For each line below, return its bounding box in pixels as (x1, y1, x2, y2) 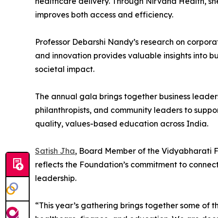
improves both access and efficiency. (35, 10, 173, 20)
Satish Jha (35, 146, 75, 156)
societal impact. (35, 64, 94, 74)
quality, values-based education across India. (35, 119, 208, 129)
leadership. (35, 173, 76, 183)
